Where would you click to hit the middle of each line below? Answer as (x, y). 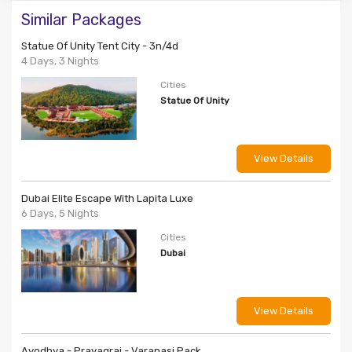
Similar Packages (81, 19)
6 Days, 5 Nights (60, 213)
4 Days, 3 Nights (60, 60)
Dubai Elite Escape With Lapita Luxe (107, 198)
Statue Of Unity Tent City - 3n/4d (100, 46)
